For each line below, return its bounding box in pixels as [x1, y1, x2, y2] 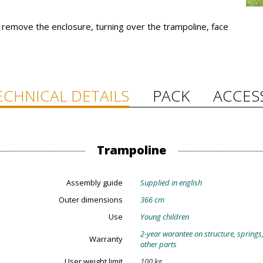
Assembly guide [66, 177, 123, 188]
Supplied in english [140, 177, 202, 188]
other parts [140, 239, 177, 249]
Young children [140, 211, 189, 222]
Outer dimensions [59, 194, 123, 205]
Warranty [89, 234, 123, 244]
